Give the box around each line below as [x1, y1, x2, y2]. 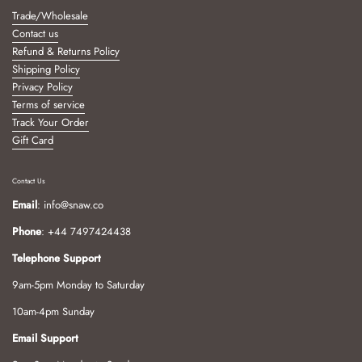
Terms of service [12, 96, 85, 112]
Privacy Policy [12, 78, 73, 95]
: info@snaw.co [37, 196, 103, 213]
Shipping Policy [12, 61, 80, 77]
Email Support [12, 330, 78, 346]
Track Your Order [12, 114, 89, 130]
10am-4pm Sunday [12, 303, 95, 319]
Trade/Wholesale [12, 7, 88, 23]
